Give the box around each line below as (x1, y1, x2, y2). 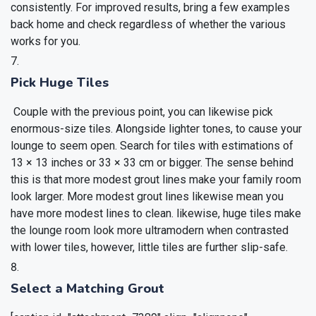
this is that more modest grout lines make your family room (11, 173, 301, 187)
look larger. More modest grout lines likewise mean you (11, 190, 284, 204)
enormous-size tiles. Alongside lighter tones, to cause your (11, 122, 302, 136)
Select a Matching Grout (11, 280, 164, 298)
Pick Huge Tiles (11, 74, 109, 92)
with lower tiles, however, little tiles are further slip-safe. (11, 241, 288, 255)
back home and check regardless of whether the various (11, 18, 286, 32)
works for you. (11, 35, 80, 49)
